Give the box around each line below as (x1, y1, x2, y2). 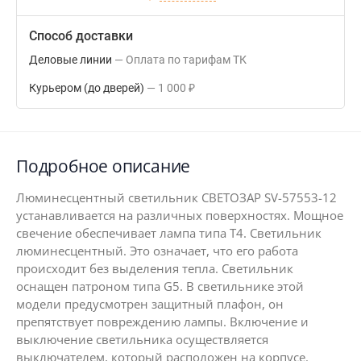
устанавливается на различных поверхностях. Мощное (16, 207, 343, 223)
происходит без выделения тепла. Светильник (16, 260, 293, 276)
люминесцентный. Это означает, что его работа (16, 243, 298, 259)
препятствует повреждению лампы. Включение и (16, 313, 309, 330)
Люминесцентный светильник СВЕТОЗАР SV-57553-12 (16, 189, 337, 205)
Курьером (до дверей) (29, 81, 144, 94)
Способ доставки (29, 28, 133, 44)
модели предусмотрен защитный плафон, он (16, 296, 284, 312)
